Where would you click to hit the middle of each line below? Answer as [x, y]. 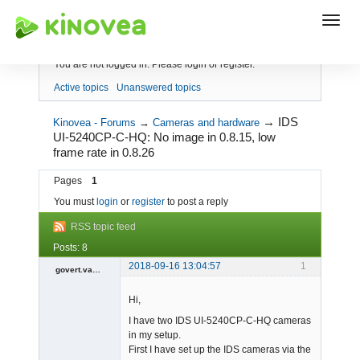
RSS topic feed [103, 226]
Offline [71, 301]
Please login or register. [203, 64]
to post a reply [196, 202]
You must [75, 202]
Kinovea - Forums [95, 122]
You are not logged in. [102, 64]
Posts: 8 [70, 248]
